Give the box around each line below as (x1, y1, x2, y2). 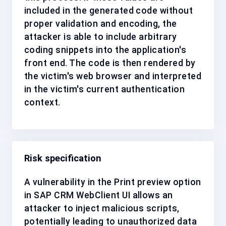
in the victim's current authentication (24, 84, 185, 94)
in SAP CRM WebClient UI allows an (24, 190, 173, 200)
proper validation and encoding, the (24, 18, 177, 29)
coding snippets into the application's (24, 44, 187, 55)
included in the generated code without (24, 5, 193, 16)
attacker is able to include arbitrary (24, 31, 177, 42)
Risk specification (24, 152, 101, 163)
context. (24, 97, 61, 107)
